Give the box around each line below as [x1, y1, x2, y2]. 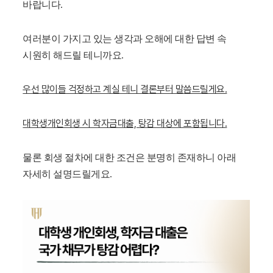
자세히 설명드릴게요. [23, 169, 112, 179]
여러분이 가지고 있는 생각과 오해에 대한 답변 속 [23, 34, 227, 44]
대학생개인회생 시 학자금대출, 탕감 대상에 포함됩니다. [23, 118, 227, 129]
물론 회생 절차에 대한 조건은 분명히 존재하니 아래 [23, 152, 236, 163]
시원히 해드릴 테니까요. [23, 50, 124, 60]
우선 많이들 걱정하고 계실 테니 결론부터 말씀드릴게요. [23, 83, 227, 95]
